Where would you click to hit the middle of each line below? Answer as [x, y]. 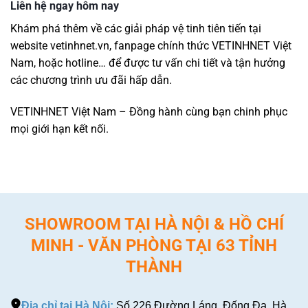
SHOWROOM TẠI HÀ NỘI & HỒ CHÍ [154, 224]
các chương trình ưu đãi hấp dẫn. [91, 80]
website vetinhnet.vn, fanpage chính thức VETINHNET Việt [151, 45]
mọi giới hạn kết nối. [59, 129]
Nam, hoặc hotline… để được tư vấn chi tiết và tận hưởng [148, 63]
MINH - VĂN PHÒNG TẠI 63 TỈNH [154, 245]
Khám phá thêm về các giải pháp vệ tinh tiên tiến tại [136, 28]
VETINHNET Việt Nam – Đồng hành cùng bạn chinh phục [149, 111]
